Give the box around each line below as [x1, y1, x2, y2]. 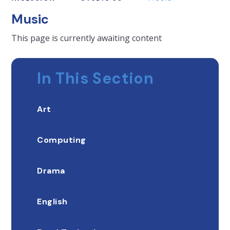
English [37, 196, 68, 207]
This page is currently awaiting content [11, 32, 162, 44]
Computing [37, 135, 86, 146]
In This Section [37, 68, 154, 89]
